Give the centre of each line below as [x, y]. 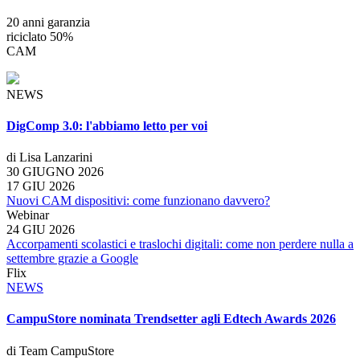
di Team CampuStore [60, 350]
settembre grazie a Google [72, 259]
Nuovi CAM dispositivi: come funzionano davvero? [138, 201]
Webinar [28, 215]
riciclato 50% [40, 36]
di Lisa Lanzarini [49, 157]
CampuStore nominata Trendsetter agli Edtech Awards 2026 [171, 319]
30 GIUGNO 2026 [55, 172]
